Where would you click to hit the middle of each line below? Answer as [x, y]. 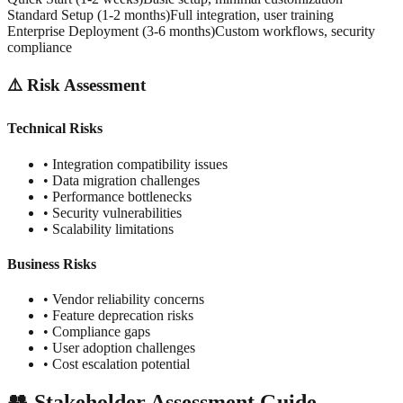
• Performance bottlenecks [117, 196]
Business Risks [52, 264]
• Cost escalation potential [116, 364]
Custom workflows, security [295, 31]
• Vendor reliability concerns [124, 300]
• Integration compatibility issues [135, 164]
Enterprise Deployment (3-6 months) [111, 31]
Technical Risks [55, 129]
